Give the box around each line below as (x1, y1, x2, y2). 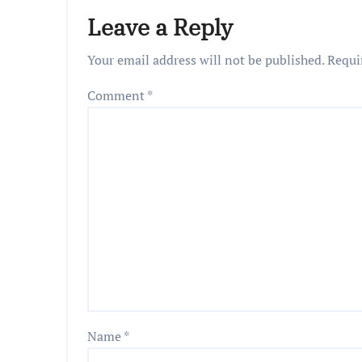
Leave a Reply (87, 12, 233, 42)
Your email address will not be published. (87, 51, 324, 69)
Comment (87, 86, 147, 104)
